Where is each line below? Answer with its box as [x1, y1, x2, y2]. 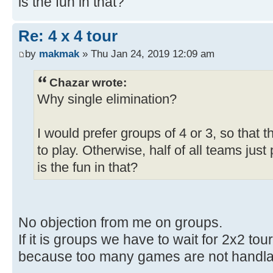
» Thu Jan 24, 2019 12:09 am [79, 48, 214, 60]
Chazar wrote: [49, 76, 127, 90]
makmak [39, 48, 79, 60]
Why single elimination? [37, 92, 177, 107]
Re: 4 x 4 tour [18, 26, 118, 45]
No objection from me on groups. [18, 214, 222, 231]
